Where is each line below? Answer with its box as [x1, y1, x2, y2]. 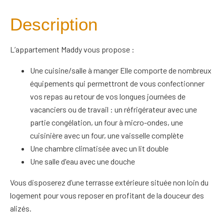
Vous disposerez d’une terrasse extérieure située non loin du [10, 177, 208, 187]
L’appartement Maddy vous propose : [10, 44, 134, 54]
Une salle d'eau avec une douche [30, 156, 135, 166]
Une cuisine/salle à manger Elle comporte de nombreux [30, 65, 211, 75]
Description [10, 14, 97, 34]
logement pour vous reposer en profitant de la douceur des [10, 190, 204, 200]
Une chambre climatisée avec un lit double [30, 143, 168, 153]
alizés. [10, 203, 31, 213]
